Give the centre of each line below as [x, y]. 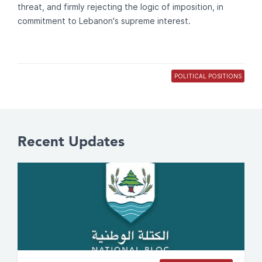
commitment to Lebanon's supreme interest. [104, 21]
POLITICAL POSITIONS [208, 76]
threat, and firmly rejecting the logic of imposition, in [120, 7]
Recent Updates [71, 141]
